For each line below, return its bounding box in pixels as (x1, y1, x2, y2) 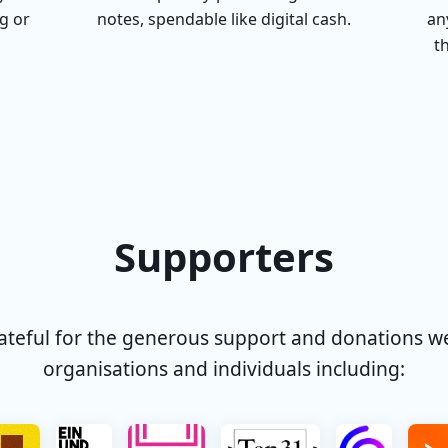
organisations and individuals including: (43, 355, 405, 382)
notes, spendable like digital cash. (96, 8, 351, 30)
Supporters (114, 229, 334, 284)
